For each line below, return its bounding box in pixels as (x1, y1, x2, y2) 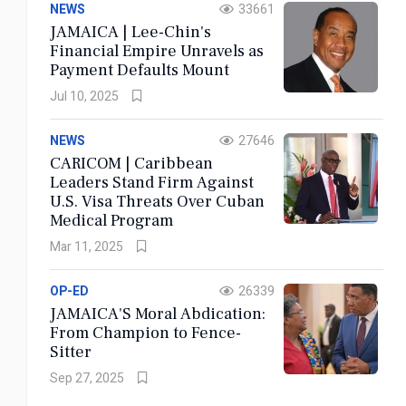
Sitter (50, 342, 92, 362)
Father (14, 139, 66, 160)
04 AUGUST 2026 (14, 98, 102, 115)
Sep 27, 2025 (50, 369, 124, 388)
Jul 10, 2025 (50, 87, 119, 106)
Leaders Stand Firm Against (50, 172, 254, 193)
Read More (33, 210, 99, 230)
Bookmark (54, 254, 109, 271)
